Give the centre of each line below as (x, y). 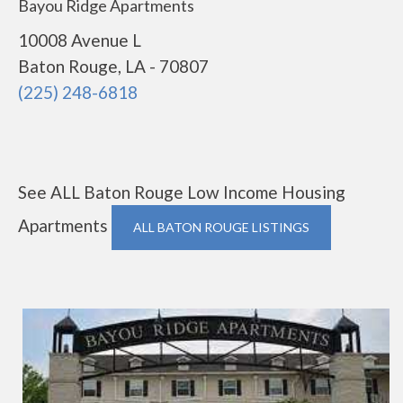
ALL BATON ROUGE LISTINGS (221, 227)
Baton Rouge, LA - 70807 (113, 66)
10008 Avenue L (80, 40)
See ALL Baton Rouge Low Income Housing (182, 192)
